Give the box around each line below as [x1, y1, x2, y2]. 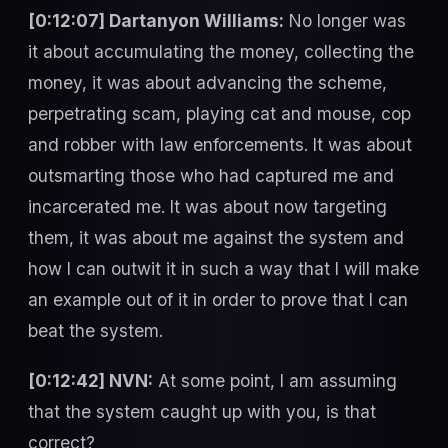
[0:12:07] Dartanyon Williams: [28, 10, 284, 32]
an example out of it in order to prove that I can [28, 289, 408, 311]
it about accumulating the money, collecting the [28, 41, 414, 63]
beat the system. [28, 320, 163, 342]
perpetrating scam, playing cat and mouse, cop [28, 103, 411, 125]
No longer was [284, 10, 406, 32]
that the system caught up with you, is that [28, 400, 376, 422]
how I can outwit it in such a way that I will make [28, 258, 419, 280]
